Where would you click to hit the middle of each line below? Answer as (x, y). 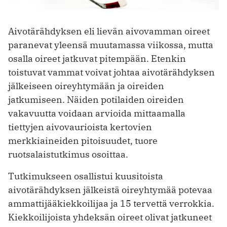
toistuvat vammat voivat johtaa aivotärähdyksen (111, 72)
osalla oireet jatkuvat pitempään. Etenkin (97, 58)
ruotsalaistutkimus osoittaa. (68, 154)
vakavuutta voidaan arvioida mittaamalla (97, 113)
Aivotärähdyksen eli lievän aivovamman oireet (109, 31)
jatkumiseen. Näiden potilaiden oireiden (96, 99)
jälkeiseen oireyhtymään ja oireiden (86, 86)
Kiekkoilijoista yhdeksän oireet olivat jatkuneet (110, 217)
